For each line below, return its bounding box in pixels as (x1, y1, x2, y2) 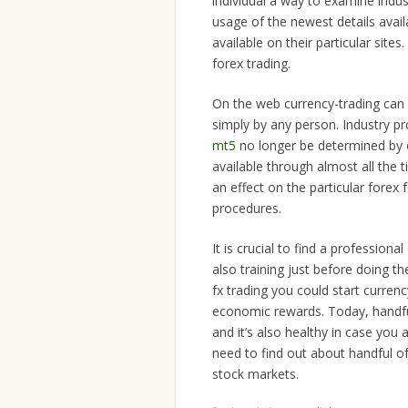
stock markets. (212, 365, 299, 383)
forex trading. (212, 55, 291, 73)
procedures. (212, 199, 281, 218)
